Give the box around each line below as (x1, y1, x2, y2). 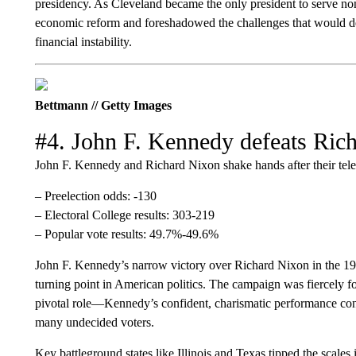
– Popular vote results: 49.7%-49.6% (34, 227, 219, 241)
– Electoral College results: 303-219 (34, 208, 215, 222)
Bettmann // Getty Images (34, 99, 172, 112)
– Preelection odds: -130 (34, 189, 157, 203)
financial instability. (34, 35, 132, 48)
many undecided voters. (34, 315, 154, 329)
